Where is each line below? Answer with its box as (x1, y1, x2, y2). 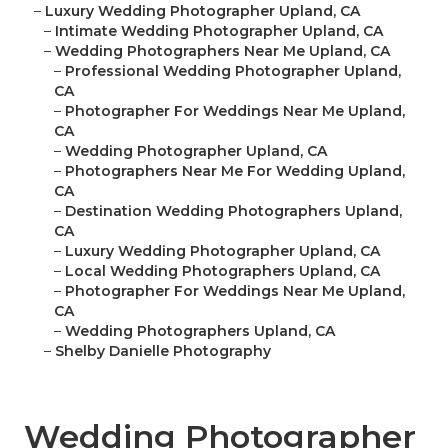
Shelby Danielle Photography (55, 342, 271, 361)
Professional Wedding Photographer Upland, (65, 62, 401, 81)
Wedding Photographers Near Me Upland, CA (55, 42, 390, 61)
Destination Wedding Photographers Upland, (65, 202, 402, 221)
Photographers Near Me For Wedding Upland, (65, 162, 405, 181)
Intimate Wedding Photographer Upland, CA (55, 22, 383, 41)
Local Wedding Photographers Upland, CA (65, 262, 380, 281)
